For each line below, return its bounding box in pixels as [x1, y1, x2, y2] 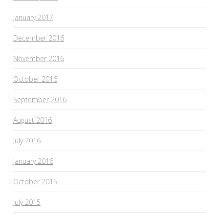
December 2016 [13, 33, 64, 43]
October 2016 [13, 74, 57, 84]
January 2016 [13, 156, 53, 166]
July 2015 [13, 197, 41, 207]
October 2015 [13, 176, 57, 186]
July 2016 [13, 135, 41, 145]
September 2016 [13, 94, 66, 104]
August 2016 [13, 115, 52, 125]
